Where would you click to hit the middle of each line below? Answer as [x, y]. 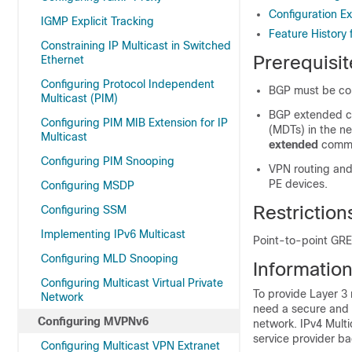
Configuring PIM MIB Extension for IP [134, 123]
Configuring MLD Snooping [110, 258]
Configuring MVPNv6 [93, 321]
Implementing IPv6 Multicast [113, 234]
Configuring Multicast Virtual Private [132, 283]
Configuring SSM [84, 210]
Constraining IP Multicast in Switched [136, 46]
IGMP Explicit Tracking [97, 21]
